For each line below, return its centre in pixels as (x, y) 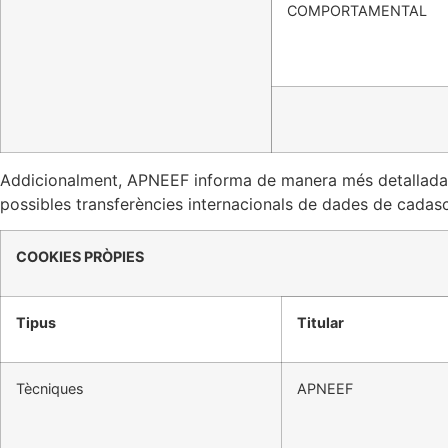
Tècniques (50, 389)
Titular (320, 323)
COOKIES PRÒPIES (80, 257)
